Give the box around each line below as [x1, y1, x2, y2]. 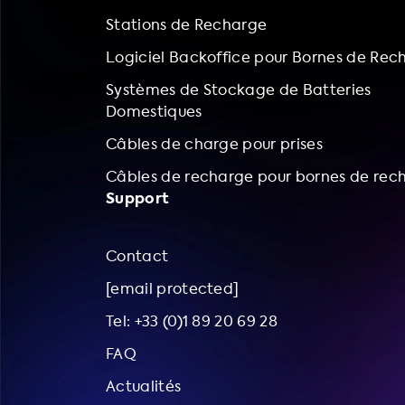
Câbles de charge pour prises [106, 135, 323, 154]
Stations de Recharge [106, 15, 268, 34]
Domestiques [106, 102, 202, 121]
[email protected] [106, 279, 240, 298]
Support [106, 188, 170, 209]
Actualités [106, 377, 182, 396]
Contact [106, 247, 169, 266]
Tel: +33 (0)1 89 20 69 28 [106, 312, 278, 331]
